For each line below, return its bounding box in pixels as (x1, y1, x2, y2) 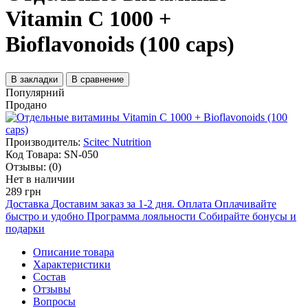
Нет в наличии (5, 173, 75, 185)
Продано (5, 98, 47, 111)
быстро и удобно (5, 210, 84, 222)
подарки (5, 222, 45, 234)
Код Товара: (5, 148, 61, 160)
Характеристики (33, 258, 111, 270)
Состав (33, 270, 66, 283)
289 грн (5, 185, 41, 197)
